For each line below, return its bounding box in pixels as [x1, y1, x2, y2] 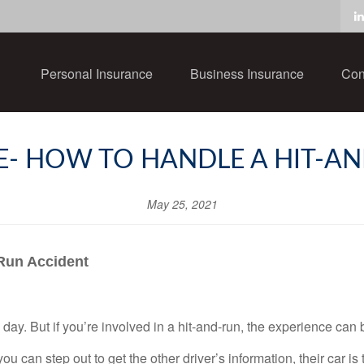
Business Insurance [190, 63, 304, 83]
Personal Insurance [41, 63, 153, 83]
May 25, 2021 [146, 196, 218, 212]
